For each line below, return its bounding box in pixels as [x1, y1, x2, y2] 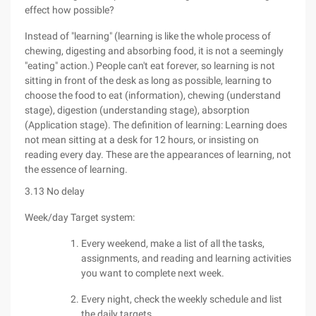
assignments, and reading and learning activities [81, 253, 291, 264]
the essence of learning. [25, 164, 128, 175]
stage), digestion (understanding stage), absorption [25, 104, 250, 116]
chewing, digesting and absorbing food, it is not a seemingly [25, 45, 284, 56]
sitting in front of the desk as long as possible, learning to [25, 75, 272, 86]
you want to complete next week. [81, 267, 224, 279]
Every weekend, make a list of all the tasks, [81, 238, 265, 249]
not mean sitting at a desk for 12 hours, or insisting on [25, 134, 259, 145]
